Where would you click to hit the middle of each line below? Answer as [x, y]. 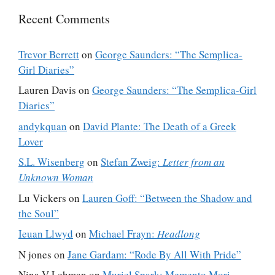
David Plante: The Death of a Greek [160, 126]
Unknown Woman [56, 177]
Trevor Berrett [49, 54]
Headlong [179, 234]
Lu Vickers [42, 198]
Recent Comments [64, 18]
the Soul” [39, 213]
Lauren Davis [47, 90]
